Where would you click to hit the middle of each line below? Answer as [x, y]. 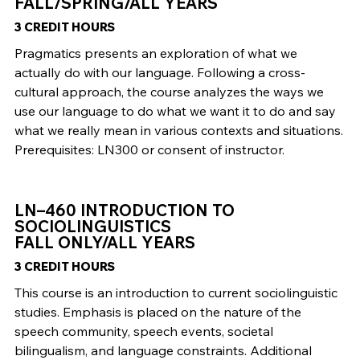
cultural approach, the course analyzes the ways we [169, 92]
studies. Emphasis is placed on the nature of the [157, 312]
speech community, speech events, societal [143, 331]
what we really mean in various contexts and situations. [178, 131]
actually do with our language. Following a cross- [160, 73]
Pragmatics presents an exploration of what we [155, 53]
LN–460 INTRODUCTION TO [124, 211]
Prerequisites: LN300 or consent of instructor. [149, 150]
